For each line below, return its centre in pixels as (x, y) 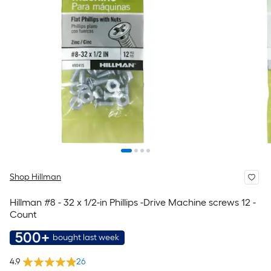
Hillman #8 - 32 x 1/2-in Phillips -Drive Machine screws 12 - (133, 202)
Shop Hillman (35, 177)
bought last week (86, 237)
